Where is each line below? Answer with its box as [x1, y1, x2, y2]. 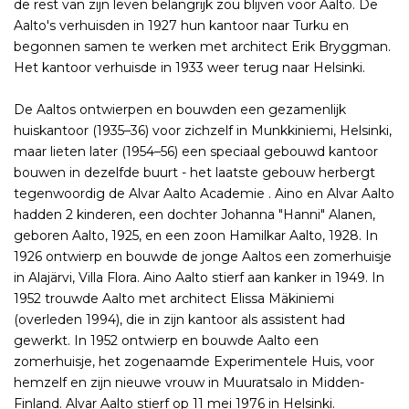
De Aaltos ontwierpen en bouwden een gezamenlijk [14, 101, 346, 119]
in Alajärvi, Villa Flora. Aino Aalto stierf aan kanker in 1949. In [14, 269, 384, 287]
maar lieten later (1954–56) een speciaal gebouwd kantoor [14, 143, 378, 161]
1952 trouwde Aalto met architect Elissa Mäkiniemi [14, 290, 334, 308]
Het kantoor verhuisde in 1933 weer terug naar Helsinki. [14, 59, 365, 77]
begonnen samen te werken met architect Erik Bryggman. [14, 38, 391, 56]
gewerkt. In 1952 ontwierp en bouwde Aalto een [14, 332, 319, 350]
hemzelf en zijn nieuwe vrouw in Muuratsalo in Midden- [14, 374, 364, 392]
